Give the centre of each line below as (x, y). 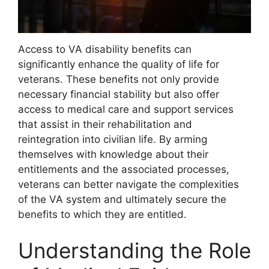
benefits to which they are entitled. (102, 215)
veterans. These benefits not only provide (119, 80)
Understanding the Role (134, 250)
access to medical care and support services (126, 110)
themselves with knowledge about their (113, 155)
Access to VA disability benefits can (105, 50)
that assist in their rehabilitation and (105, 125)
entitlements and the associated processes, (124, 170)
